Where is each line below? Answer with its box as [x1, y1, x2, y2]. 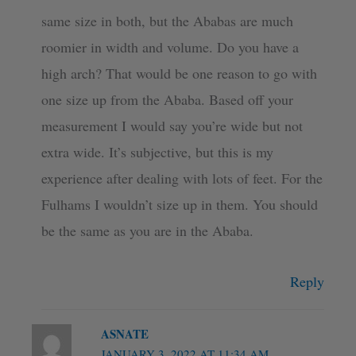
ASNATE [101, 325, 149, 343]
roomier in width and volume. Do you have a [41, 37, 299, 56]
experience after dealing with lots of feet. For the [41, 168, 323, 188]
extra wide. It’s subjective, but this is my [41, 141, 273, 161]
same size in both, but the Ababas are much [41, 10, 293, 30]
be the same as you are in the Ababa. [41, 220, 253, 240]
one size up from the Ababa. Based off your [41, 89, 293, 109]
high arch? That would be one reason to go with [41, 63, 317, 83]
